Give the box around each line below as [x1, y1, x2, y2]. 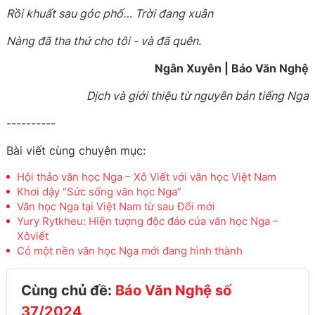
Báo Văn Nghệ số [115, 282, 232, 299]
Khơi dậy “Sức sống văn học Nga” [17, 185, 182, 198]
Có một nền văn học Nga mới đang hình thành [17, 244, 243, 257]
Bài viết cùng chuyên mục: [6, 143, 146, 157]
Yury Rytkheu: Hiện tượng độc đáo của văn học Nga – [17, 214, 279, 228]
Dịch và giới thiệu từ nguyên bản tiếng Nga [86, 89, 309, 103]
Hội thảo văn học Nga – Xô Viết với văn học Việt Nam [17, 170, 277, 184]
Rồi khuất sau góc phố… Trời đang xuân [6, 6, 214, 20]
